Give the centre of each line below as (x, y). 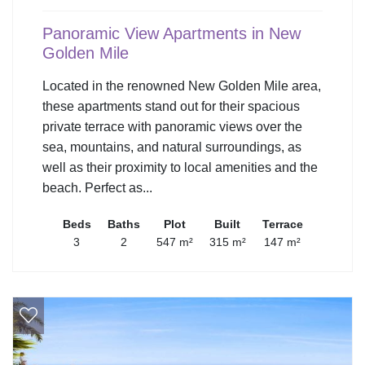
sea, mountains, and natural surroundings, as (172, 147)
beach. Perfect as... (97, 187)
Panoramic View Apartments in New (172, 33)
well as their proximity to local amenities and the (180, 167)
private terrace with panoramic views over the (172, 126)
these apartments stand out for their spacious (171, 106)
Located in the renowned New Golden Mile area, (182, 86)
